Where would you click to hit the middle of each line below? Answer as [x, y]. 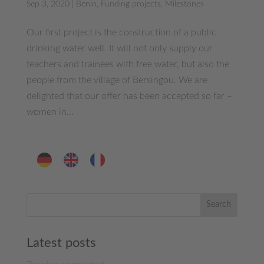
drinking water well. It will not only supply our [119, 48]
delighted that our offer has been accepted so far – [129, 96]
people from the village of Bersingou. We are [117, 80]
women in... [50, 112]
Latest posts [61, 242]
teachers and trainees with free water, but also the [128, 64]
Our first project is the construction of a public [121, 32]
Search [219, 205]
